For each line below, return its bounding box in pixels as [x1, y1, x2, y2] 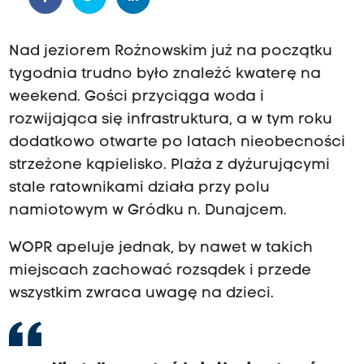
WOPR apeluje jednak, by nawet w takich [8, 240, 313, 257]
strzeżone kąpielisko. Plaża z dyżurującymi [8, 158, 330, 174]
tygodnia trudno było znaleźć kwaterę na [8, 67, 321, 83]
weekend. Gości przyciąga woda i [8, 89, 264, 106]
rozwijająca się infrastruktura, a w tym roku [8, 112, 332, 128]
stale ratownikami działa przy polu [8, 180, 270, 197]
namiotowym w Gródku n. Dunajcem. [8, 203, 287, 219]
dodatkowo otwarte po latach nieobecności [8, 135, 345, 151]
